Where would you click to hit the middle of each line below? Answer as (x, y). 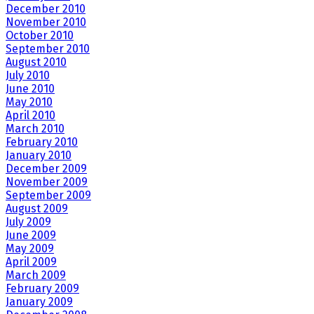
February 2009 (42, 289)
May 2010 (29, 102)
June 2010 (30, 89)
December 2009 (46, 169)
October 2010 (40, 36)
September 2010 (48, 49)
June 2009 (31, 235)
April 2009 (31, 262)
